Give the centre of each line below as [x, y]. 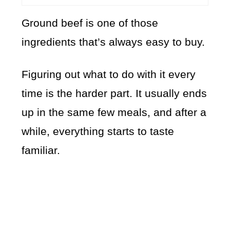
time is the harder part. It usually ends [114, 93]
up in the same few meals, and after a [114, 112]
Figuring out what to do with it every [109, 74]
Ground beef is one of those [90, 23]
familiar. [41, 150]
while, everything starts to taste [98, 131]
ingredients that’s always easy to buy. [113, 42]
